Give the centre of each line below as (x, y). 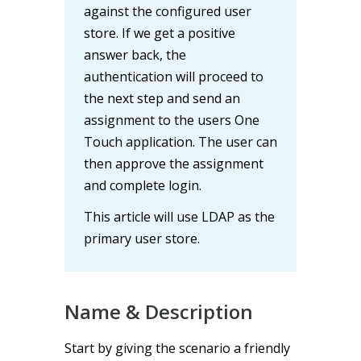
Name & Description (159, 311)
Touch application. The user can (180, 141)
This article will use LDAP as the (179, 216)
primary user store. (142, 238)
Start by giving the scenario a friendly (177, 348)
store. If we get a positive (160, 33)
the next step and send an (162, 98)
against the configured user (168, 11)
